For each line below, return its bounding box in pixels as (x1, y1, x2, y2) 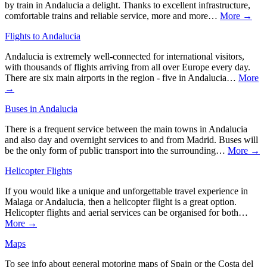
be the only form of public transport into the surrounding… (5, 145, 228, 156)
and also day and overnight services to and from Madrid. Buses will (5, 135, 258, 145)
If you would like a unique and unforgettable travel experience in (5, 186, 248, 197)
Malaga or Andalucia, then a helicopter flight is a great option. (5, 197, 237, 207)
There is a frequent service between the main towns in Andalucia (5, 124, 247, 135)
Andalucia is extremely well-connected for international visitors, (5, 51, 244, 62)
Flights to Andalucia (5, 31, 80, 42)
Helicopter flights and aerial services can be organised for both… (5, 207, 248, 218)
